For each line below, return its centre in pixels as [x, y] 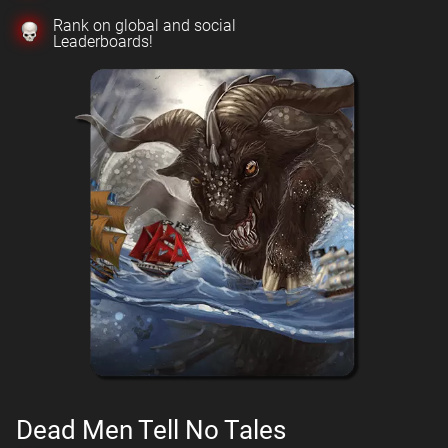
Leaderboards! [103, 41]
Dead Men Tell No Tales [151, 430]
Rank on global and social [144, 25]
